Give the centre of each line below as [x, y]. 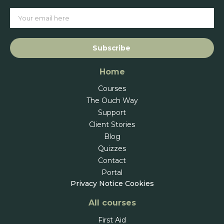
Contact [112, 160]
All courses [112, 202]
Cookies [139, 183]
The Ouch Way [112, 100]
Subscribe [111, 48]
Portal [112, 172]
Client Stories [112, 124]
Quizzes [112, 148]
